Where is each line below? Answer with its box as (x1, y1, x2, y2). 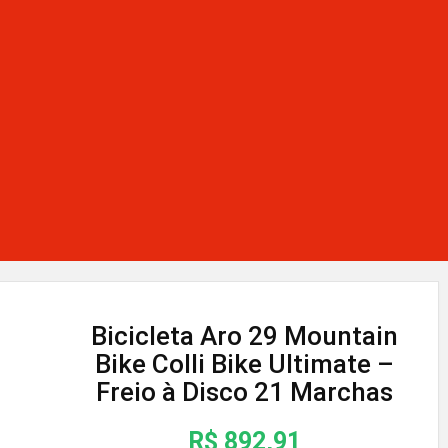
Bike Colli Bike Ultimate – (94, 349, 394, 379)
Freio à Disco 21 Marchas (95, 377, 393, 407)
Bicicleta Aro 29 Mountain (90, 321, 398, 351)
